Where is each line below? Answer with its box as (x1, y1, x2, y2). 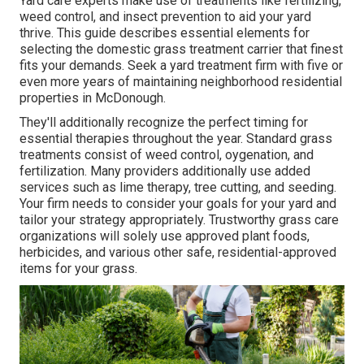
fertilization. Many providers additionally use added (19, 163, 310, 180)
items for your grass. (19, 261, 137, 277)
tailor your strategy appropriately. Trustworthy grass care (19, 212, 339, 228)
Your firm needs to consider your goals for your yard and (19, 196, 336, 212)
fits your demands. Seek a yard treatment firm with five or (19, 58, 343, 74)
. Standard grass (240, 131, 332, 147)
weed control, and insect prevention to (19, 9, 239, 25)
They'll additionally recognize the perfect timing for (19, 115, 308, 131)
